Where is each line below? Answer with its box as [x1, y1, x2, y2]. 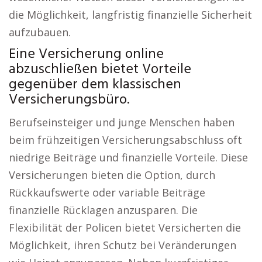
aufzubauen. [9, 25, 71, 39]
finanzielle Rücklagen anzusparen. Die [9, 203, 198, 217]
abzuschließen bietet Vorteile [9, 58, 191, 81]
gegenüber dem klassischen [9, 74, 181, 96]
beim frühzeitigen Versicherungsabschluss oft [9, 133, 242, 147]
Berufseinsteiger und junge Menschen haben [9, 115, 235, 129]
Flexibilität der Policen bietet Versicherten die [9, 220, 241, 235]
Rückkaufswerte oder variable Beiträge [9, 185, 205, 199]
